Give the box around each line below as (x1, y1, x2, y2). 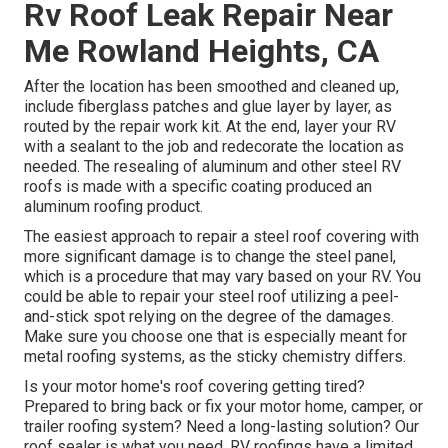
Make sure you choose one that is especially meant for (24, 327, 407, 347)
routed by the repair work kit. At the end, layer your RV (24, 117, 396, 137)
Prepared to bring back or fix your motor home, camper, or (24, 397, 423, 417)
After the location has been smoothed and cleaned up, (24, 77, 399, 97)
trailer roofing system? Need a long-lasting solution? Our (24, 417, 419, 437)
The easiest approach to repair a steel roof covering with (24, 227, 419, 247)
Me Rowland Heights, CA (24, 32, 379, 71)
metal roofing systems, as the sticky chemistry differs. (24, 347, 406, 367)
